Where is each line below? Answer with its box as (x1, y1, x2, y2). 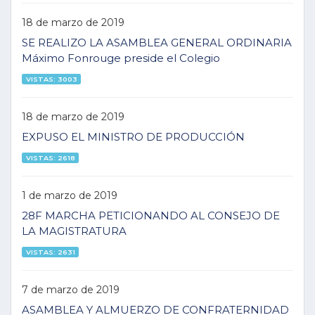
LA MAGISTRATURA (22, 224, 127, 238)
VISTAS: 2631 (25, 247, 75, 256)
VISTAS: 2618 (25, 153, 75, 162)
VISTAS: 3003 (25, 75, 77, 83)
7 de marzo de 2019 (22, 283, 120, 296)
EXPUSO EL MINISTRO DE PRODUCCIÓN (22, 130, 245, 143)
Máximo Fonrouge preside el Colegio (22, 51, 220, 65)
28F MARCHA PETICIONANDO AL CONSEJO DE (22, 209, 280, 222)
